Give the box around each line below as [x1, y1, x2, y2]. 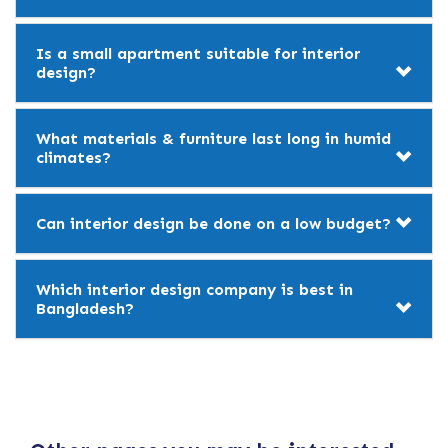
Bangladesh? [36, 298, 134, 318]
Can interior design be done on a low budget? [36, 213, 391, 233]
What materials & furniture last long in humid [36, 128, 391, 148]
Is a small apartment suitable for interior [36, 43, 360, 63]
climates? [36, 147, 111, 167]
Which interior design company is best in [36, 279, 353, 299]
